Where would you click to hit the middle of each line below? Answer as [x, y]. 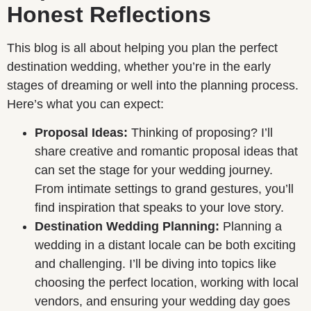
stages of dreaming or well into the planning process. [153, 85]
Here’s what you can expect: [85, 104]
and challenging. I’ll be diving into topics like [155, 263]
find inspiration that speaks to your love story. [159, 207]
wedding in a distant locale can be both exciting [165, 245]
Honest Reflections [109, 14]
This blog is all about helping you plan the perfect [142, 48]
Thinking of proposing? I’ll [200, 132]
